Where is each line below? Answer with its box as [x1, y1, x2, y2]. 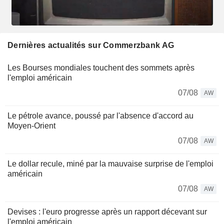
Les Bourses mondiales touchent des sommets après [7, 63, 194, 72]
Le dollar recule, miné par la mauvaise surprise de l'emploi [7, 159, 213, 168]
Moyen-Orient [7, 121, 55, 130]
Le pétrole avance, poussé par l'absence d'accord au [7, 111, 193, 120]
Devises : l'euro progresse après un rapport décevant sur [7, 207, 207, 216]
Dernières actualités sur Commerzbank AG [7, 40, 174, 49]
